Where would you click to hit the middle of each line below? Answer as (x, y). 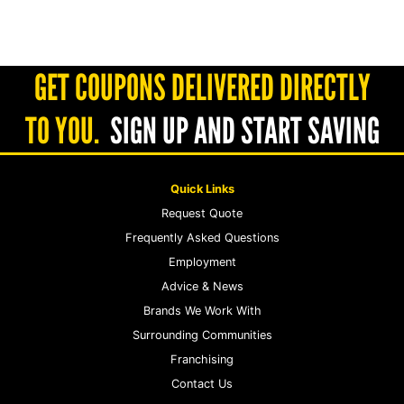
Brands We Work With (202, 310)
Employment (202, 262)
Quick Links (202, 188)
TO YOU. (62, 130)
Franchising (202, 359)
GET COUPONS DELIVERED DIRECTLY (202, 87)
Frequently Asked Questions (202, 237)
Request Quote (202, 213)
